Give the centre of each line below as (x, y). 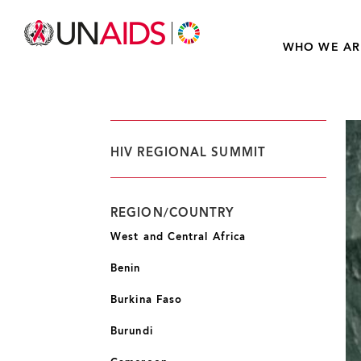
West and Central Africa (178, 237)
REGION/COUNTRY (172, 214)
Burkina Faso (147, 300)
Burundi (132, 332)
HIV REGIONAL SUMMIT (188, 153)
